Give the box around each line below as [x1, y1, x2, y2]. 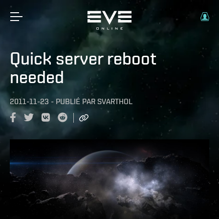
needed [10, 66, 64, 87]
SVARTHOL [97, 97, 132, 106]
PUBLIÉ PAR [56, 97, 95, 106]
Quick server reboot [10, 48, 156, 68]
